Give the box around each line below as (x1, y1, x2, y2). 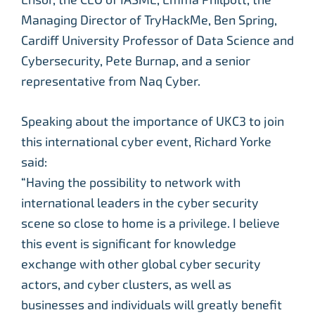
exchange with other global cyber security (21, 257, 261, 271)
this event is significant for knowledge (21, 236, 236, 251)
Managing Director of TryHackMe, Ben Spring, (21, 13, 277, 27)
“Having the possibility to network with (21, 175, 240, 190)
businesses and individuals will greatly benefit (21, 297, 282, 312)
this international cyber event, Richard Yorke (21, 134, 271, 149)
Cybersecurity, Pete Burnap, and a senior (21, 53, 250, 68)
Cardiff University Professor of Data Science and (21, 33, 294, 48)
